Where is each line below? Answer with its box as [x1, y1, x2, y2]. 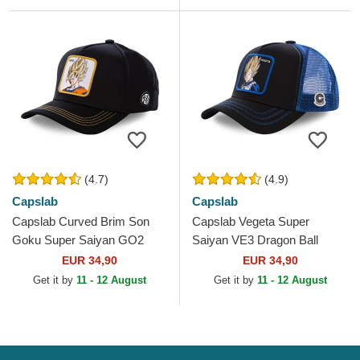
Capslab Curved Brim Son [12, 215, 149, 229]
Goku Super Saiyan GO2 [12, 233, 144, 247]
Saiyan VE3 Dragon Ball [192, 233, 318, 247]
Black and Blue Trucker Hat [192, 252, 336, 266]
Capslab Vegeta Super [192, 215, 309, 229]
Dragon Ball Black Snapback [12, 252, 162, 266]
